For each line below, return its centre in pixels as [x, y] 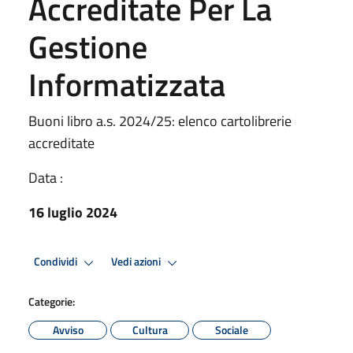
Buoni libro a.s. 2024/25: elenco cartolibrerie [160, 121]
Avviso [68, 329]
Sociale [232, 329]
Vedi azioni [137, 262]
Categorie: [52, 301]
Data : [46, 177]
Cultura [150, 329]
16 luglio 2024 [73, 212]
